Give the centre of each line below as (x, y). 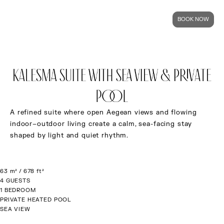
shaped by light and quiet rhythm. (69, 135)
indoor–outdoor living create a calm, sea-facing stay (101, 124)
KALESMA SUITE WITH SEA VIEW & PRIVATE (112, 75)
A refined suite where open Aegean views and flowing (103, 112)
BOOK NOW (193, 21)
